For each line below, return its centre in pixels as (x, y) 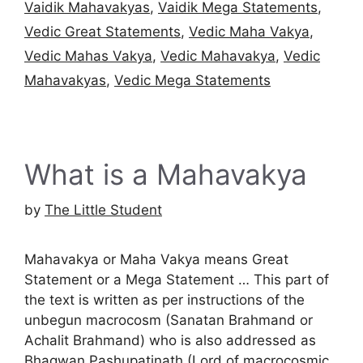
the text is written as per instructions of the (164, 300)
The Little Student (103, 210)
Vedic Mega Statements (192, 80)
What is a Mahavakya (166, 174)
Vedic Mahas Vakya (88, 56)
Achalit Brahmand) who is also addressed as (170, 341)
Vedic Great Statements (102, 31)
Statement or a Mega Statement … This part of (177, 280)
